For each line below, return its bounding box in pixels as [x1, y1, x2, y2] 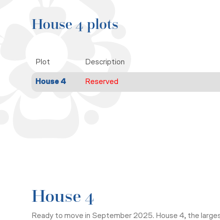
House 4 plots [31, 15, 118, 33]
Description [85, 58, 125, 66]
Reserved [85, 78, 119, 86]
